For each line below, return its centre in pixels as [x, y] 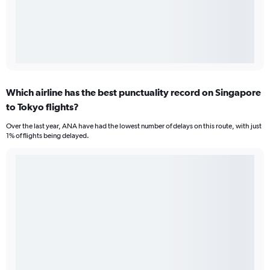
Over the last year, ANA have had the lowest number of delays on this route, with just [134, 126]
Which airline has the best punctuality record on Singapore [133, 93]
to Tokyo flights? [42, 107]
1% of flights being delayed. [48, 136]
